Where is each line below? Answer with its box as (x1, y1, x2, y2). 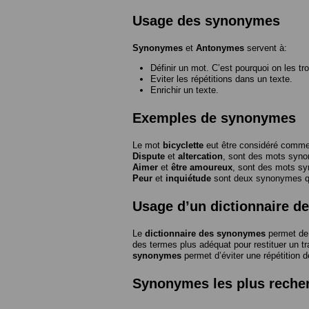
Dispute (132, 151, 165, 162)
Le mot (132, 140, 163, 151)
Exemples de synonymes (132, 110, 296, 126)
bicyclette (163, 140, 203, 151)
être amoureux (171, 162, 232, 173)
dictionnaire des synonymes (145, 228, 266, 239)
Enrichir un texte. (150, 85, 219, 96)
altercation (178, 151, 223, 162)
